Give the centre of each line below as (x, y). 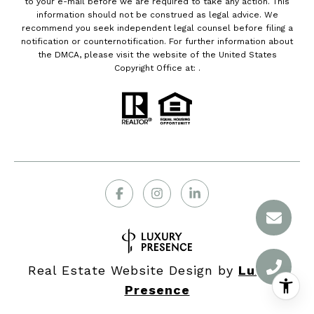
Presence (157, 290)
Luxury (262, 271)
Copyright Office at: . (157, 68)
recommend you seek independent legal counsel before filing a (157, 28)
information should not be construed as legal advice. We (157, 15)
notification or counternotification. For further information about (157, 42)
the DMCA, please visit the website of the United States (157, 55)
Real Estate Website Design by (133, 271)
